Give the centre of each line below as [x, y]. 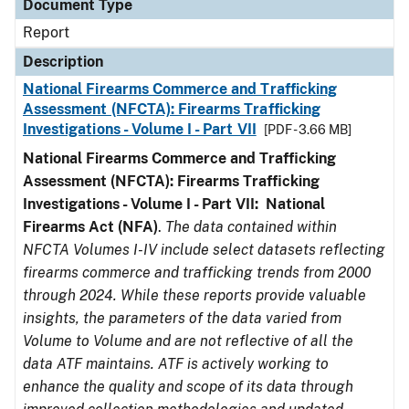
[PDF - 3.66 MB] [307, 130]
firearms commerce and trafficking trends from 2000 [197, 273]
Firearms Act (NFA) [90, 227]
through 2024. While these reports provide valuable [194, 295]
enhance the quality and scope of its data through [188, 387]
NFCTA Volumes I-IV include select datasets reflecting [204, 250]
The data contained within [251, 227]
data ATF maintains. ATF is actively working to [176, 364]
